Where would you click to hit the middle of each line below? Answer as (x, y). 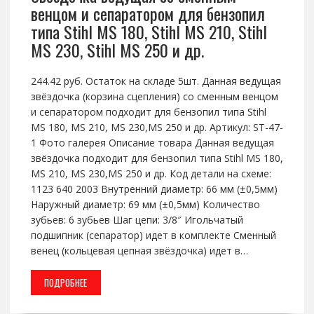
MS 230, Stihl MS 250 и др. (117, 50)
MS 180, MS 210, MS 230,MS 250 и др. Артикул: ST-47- (157, 128)
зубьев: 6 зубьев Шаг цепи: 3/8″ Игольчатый (137, 220)
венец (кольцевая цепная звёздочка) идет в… (139, 251)
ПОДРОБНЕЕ (66, 283)
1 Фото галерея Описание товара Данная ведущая (152, 143)
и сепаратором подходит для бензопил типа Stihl (148, 112)
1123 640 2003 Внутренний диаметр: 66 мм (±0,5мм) (154, 189)
